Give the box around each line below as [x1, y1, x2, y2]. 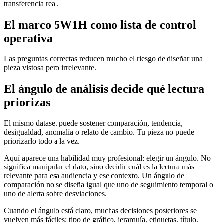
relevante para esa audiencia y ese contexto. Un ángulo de [4, 171, 184, 180]
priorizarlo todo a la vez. [4, 137, 80, 146]
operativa [4, 31, 53, 45]
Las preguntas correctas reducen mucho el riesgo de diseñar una [4, 55, 203, 63]
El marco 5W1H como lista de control [4, 18, 196, 31]
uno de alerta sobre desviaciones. [4, 189, 107, 198]
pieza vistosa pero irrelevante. [4, 63, 96, 72]
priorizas [4, 96, 50, 109]
